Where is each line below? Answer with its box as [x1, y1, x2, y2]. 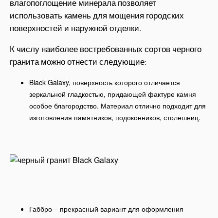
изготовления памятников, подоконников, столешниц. [29, 112, 200, 123]
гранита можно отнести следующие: [10, 56, 147, 68]
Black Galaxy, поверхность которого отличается [29, 77, 180, 88]
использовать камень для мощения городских [10, 10, 184, 21]
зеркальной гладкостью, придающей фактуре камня [29, 89, 196, 99]
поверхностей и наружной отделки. [10, 22, 141, 34]
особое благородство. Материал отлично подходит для [29, 101, 206, 111]
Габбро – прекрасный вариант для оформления [29, 204, 183, 214]
